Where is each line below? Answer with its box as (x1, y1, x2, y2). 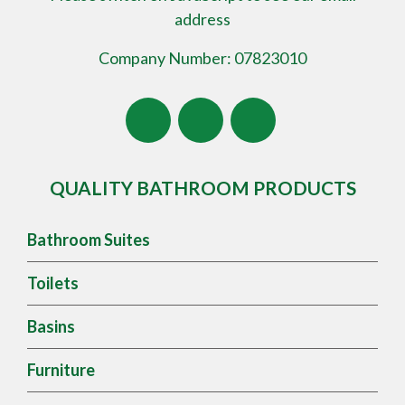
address (174, 8, 231, 29)
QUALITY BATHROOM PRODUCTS (49, 176, 356, 199)
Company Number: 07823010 (99, 47, 306, 68)
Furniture (27, 359, 95, 380)
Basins (27, 316, 75, 336)
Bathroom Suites (27, 229, 150, 250)
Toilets (27, 272, 79, 293)
